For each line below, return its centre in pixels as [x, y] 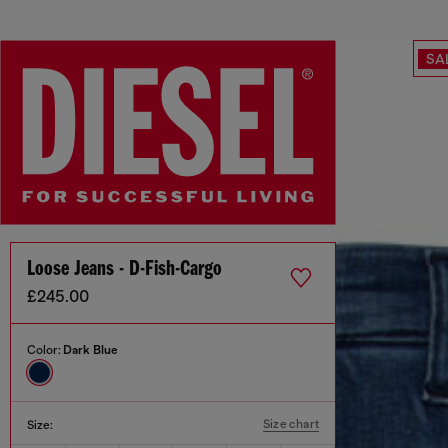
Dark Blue [90, 350]
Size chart [291, 424]
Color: [45, 350]
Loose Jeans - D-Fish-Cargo [124, 270]
